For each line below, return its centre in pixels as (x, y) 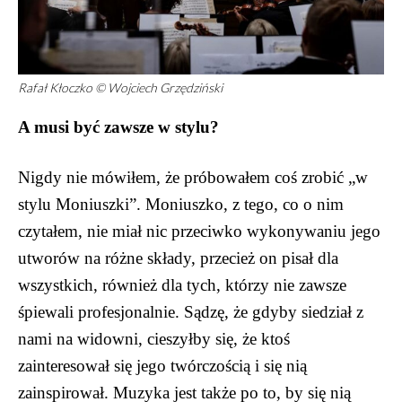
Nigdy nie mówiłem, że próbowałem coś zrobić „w (193, 177)
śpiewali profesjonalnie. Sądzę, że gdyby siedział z (191, 311)
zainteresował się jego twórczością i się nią (162, 365)
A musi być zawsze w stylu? (118, 127)
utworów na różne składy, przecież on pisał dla (178, 258)
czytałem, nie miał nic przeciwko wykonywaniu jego (199, 231)
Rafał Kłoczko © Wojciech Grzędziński (120, 87)
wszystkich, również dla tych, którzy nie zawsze (182, 284)
